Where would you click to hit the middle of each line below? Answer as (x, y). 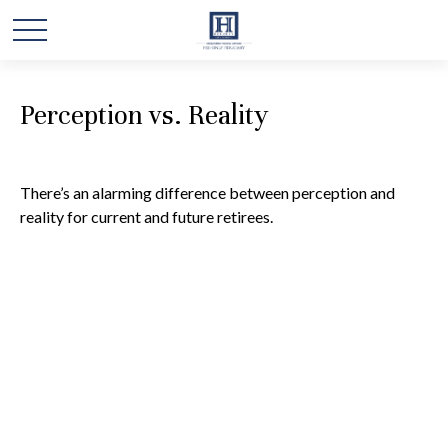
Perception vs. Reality (144, 115)
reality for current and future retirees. (146, 216)
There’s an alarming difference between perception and (207, 192)
